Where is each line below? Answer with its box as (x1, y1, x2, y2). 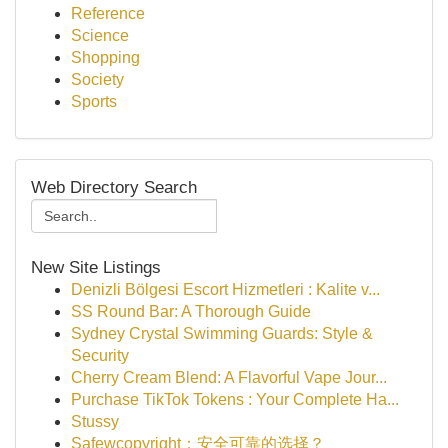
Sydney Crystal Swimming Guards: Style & (71, 325, 373, 342)
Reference (71, 5, 145, 22)
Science (71, 27, 129, 44)
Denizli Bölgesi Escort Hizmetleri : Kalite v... (71, 281, 380, 298)
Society (71, 71, 124, 88)
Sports (71, 93, 117, 110)
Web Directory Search (31, 177, 197, 197)
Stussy (71, 413, 119, 430)
